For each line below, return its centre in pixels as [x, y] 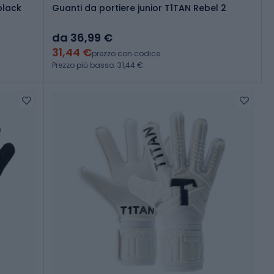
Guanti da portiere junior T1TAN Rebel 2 [139, 8]
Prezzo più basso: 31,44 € [98, 65]
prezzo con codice [126, 54]
